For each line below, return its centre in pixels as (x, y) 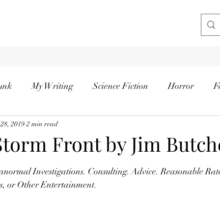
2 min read (42, 124)
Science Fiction (121, 86)
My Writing (52, 86)
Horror (181, 86)
